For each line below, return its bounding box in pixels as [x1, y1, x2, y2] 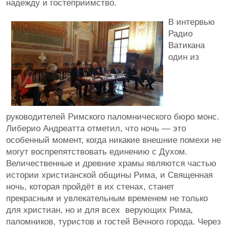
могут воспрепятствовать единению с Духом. [6, 146, 187, 157]
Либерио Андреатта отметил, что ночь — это [6, 123, 186, 133]
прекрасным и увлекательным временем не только [6, 193, 208, 203]
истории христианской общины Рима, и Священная [6, 170, 213, 180]
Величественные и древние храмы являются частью [6, 158, 216, 168]
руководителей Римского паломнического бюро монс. [6, 111, 219, 122]
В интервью [168, 17, 215, 27]
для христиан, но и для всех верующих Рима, [6, 205, 193, 215]
